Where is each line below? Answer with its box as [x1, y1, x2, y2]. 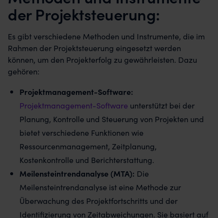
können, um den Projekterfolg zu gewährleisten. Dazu [8, 54, 197, 65]
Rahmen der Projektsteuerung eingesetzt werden [8, 42, 181, 53]
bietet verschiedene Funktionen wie [19, 127, 144, 138]
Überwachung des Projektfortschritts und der [19, 195, 178, 206]
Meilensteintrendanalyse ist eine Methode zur [19, 182, 181, 192]
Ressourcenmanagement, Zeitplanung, [19, 141, 157, 151]
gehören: [8, 66, 39, 76]
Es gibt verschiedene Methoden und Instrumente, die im [8, 31, 205, 41]
